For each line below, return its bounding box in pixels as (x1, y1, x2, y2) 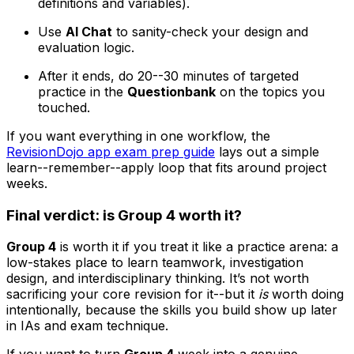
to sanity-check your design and (112, 24, 308, 40)
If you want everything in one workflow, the (6, 128, 270, 145)
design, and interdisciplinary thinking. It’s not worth (6, 270, 309, 287)
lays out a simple (215, 144, 319, 160)
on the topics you (216, 84, 325, 100)
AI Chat (66, 24, 112, 40)
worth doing (268, 286, 344, 303)
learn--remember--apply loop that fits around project (6, 160, 326, 176)
